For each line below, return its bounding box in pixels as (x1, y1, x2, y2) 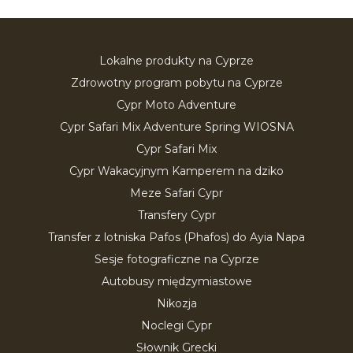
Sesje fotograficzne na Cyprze (94, 252, 259, 266)
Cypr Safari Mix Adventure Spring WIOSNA (59, 120, 294, 134)
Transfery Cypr (137, 208, 216, 222)
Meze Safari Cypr (130, 186, 223, 200)
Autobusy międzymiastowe (101, 274, 252, 288)
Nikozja (156, 296, 197, 310)
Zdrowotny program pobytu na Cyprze (70, 76, 283, 90)
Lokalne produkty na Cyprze (99, 54, 254, 68)
